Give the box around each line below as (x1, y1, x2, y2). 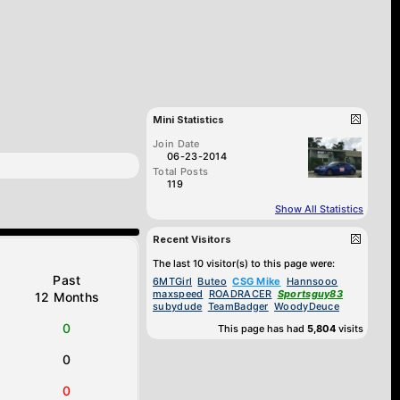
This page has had (218, 322, 307, 335)
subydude (153, 300, 203, 312)
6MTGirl (153, 275, 193, 287)
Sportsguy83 (277, 287, 344, 300)
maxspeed (153, 287, 204, 300)
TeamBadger (207, 300, 269, 312)
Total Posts (153, 165, 209, 178)
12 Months (34, 289, 100, 304)
